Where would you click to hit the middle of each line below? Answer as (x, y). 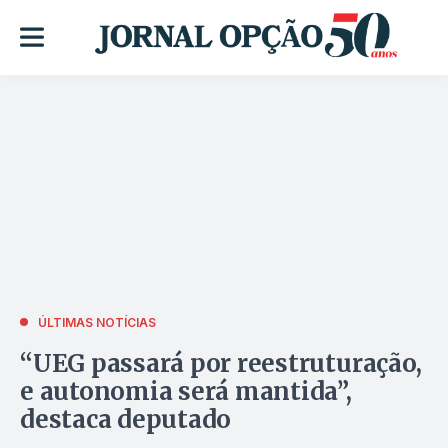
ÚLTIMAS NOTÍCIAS (97, 322)
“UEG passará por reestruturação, (221, 363)
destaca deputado (126, 419)
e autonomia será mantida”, (186, 391)
